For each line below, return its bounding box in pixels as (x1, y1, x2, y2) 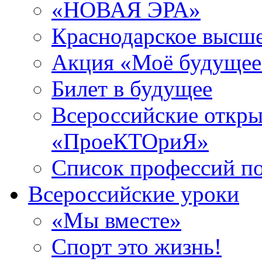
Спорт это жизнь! (51, 234, 222, 259)
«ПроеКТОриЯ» (51, 129, 209, 154)
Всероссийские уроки (28, 181, 239, 206)
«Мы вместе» (51, 208, 181, 233)
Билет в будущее (51, 76, 212, 101)
